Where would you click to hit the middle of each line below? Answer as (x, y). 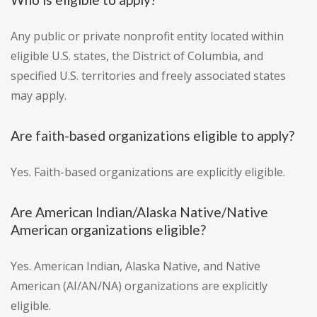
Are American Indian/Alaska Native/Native (139, 212)
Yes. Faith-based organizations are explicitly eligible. (148, 172)
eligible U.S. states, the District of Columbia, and (137, 56)
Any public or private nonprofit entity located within (147, 36)
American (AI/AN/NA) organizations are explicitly (139, 286)
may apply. (39, 96)
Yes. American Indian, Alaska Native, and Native (136, 266)
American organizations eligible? (108, 230)
